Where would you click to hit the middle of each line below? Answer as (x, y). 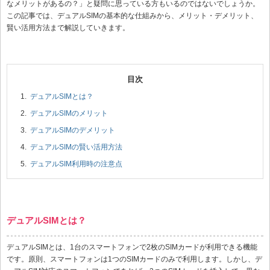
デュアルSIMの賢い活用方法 (76, 147)
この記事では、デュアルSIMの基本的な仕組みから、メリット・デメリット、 (132, 15)
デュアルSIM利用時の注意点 (76, 164)
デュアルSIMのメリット (69, 113)
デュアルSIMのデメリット (73, 130)
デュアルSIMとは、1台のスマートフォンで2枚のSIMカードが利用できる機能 (132, 247)
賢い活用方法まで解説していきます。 (68, 27)
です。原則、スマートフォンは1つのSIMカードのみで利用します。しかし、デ (134, 259)
